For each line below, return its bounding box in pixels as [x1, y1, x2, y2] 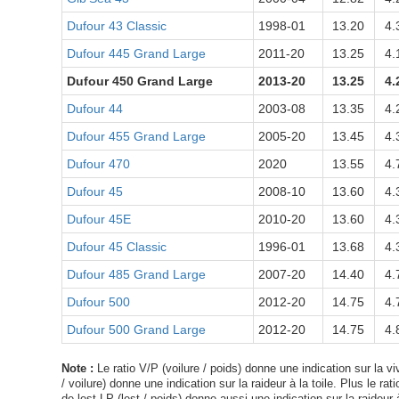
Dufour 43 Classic [66, 19, 167, 33]
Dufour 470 [66, 157, 130, 171]
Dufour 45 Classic [66, 240, 167, 254]
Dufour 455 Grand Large [66, 129, 206, 143]
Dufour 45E [66, 212, 131, 226]
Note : [61, 362, 94, 375]
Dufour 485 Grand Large [66, 267, 206, 281]
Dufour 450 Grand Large [66, 74, 213, 88]
